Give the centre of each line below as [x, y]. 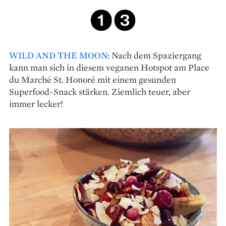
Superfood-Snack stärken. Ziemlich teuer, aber [100, 91]
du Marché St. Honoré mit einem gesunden [93, 79]
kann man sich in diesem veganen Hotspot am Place [109, 67]
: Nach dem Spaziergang [154, 55]
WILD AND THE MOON [58, 55]
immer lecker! [36, 103]
